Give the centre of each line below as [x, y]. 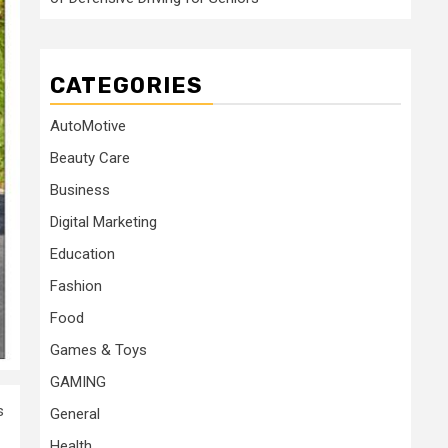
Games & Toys [98, 350]
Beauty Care [90, 158]
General [75, 414]
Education [82, 254]
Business [80, 190]
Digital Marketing [103, 222]
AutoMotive [88, 126]
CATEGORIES [126, 85]
